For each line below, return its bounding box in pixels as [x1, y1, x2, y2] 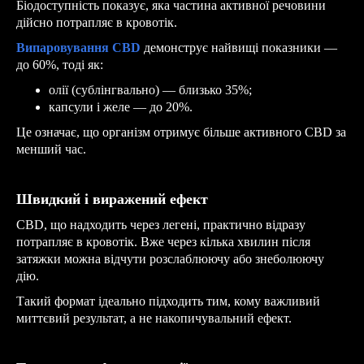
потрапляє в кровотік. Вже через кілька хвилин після [16, 234, 310, 249]
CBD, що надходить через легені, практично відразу [16, 217, 305, 232]
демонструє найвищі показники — [141, 40, 337, 54]
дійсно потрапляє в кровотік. [16, 15, 177, 29]
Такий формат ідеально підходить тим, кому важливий [16, 293, 320, 308]
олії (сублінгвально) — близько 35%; [49, 82, 252, 97]
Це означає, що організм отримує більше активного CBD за [16, 124, 346, 139]
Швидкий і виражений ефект [16, 190, 208, 207]
